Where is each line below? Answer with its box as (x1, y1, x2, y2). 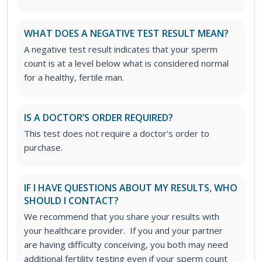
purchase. (24, 142, 63, 154)
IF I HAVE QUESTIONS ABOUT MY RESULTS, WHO (24, 181, 237, 195)
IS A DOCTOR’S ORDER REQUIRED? (24, 111, 173, 125)
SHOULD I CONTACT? (24, 194, 119, 208)
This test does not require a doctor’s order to (24, 127, 209, 140)
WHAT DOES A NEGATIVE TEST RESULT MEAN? (24, 27, 229, 40)
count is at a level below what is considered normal (24, 57, 229, 70)
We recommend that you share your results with (24, 211, 219, 223)
